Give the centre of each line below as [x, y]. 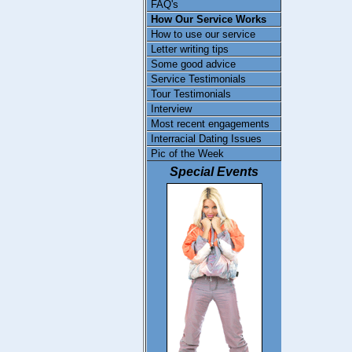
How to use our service [203, 34]
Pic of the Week [187, 154]
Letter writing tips [190, 49]
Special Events [214, 172]
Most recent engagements [210, 124]
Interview [171, 109]
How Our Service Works [209, 19]
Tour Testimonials [191, 94]
